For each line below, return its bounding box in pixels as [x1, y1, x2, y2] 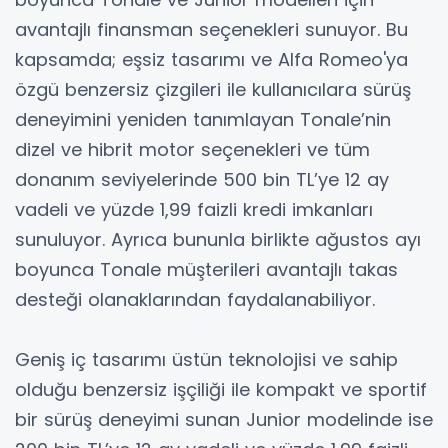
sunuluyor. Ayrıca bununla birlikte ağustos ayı [15, 226, 421, 252]
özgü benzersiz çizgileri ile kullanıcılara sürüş [15, 76, 411, 102]
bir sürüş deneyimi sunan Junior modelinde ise [15, 406, 433, 432]
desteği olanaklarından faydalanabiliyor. [15, 286, 375, 312]
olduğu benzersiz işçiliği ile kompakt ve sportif [15, 376, 427, 402]
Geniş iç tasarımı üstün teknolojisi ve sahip [15, 346, 398, 372]
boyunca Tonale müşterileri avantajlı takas [15, 256, 398, 282]
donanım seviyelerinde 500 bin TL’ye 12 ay [15, 166, 389, 192]
